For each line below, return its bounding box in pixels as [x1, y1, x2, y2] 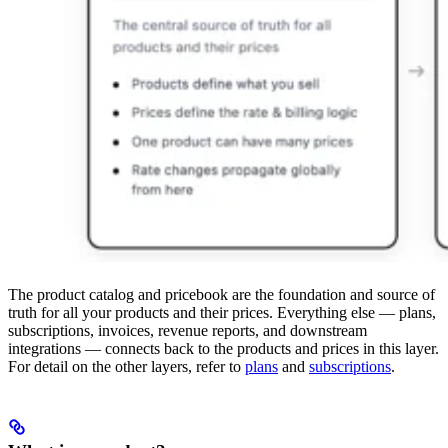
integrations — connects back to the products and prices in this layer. [8, 339, 439, 357]
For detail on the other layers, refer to [8, 357, 245, 375]
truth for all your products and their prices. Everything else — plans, [8, 303, 436, 321]
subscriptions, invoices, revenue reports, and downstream [8, 321, 367, 339]
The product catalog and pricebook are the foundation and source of [8, 285, 435, 303]
